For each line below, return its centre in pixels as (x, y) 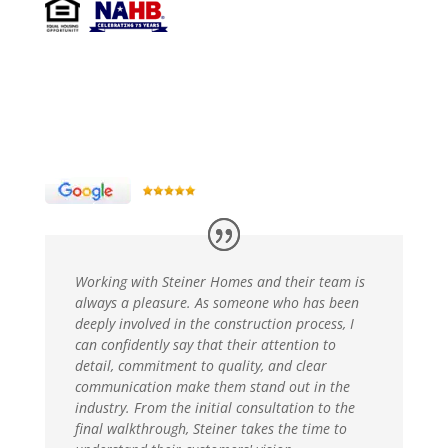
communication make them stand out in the (212, 386)
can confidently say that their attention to (205, 344)
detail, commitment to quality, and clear (200, 365)
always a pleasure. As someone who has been (216, 302)
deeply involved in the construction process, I (214, 323)
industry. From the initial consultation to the (214, 407)
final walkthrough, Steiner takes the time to (210, 428)
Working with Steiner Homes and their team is (219, 281)
